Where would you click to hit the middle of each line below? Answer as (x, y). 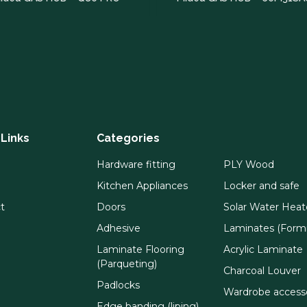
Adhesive (119, 228)
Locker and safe (261, 185)
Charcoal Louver (262, 270)
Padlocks (118, 285)
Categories (128, 138)
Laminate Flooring (140, 249)
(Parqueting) (127, 263)
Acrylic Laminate (263, 249)
